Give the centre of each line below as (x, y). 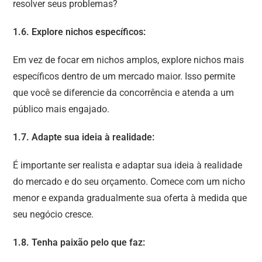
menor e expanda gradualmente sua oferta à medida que (130, 198)
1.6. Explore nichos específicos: (80, 32)
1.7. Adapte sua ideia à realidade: (84, 137)
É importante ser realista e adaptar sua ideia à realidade (128, 165)
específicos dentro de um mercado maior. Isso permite (124, 76)
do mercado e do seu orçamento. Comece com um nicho (129, 181)
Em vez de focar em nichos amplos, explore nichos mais (129, 60)
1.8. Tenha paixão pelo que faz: (79, 242)
